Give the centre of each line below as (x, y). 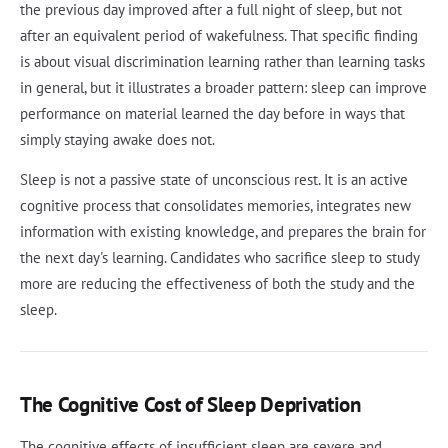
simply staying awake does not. (117, 140)
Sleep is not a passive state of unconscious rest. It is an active (214, 180)
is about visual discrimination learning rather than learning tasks (222, 62)
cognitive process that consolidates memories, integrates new (215, 206)
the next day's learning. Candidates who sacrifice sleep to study (219, 258)
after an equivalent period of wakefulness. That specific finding (219, 36)
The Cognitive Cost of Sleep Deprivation (190, 405)
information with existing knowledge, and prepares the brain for (223, 232)
